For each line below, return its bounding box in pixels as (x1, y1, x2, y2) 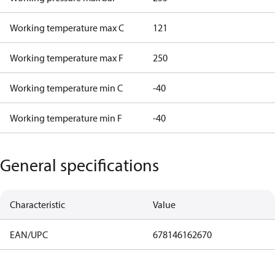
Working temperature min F (10, 112, 122, 124)
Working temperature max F (10, 52, 123, 64)
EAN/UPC (10, 228, 48, 241)
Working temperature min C (10, 82, 123, 94)
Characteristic (10, 198, 65, 211)
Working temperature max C (10, 21, 124, 34)
